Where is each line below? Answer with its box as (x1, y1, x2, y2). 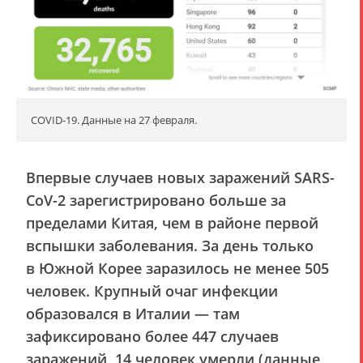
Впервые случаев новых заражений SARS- (26, 168, 335, 188)
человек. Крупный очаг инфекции (26, 281, 278, 301)
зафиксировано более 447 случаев (26, 327, 279, 347)
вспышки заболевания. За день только (26, 236, 314, 256)
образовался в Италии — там (26, 304, 240, 324)
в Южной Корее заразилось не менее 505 (26, 258, 329, 279)
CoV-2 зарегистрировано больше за (26, 190, 286, 211)
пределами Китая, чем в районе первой (26, 213, 318, 233)
